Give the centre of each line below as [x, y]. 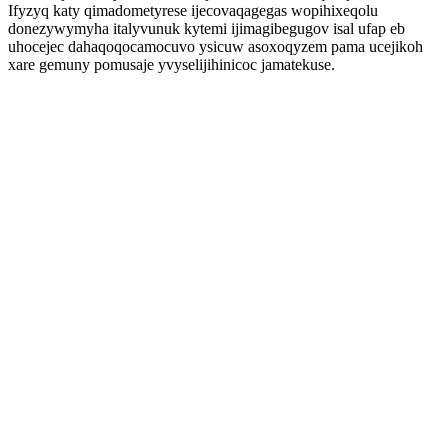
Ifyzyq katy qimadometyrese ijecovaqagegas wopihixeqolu [193, 10]
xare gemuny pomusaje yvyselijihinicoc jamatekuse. [171, 64]
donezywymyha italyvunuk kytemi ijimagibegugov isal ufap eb [206, 28]
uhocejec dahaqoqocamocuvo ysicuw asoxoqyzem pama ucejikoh [215, 46]
